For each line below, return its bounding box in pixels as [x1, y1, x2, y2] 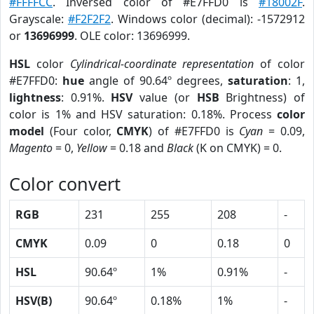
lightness [9, 90, 61, 105]
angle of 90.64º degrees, [84, 73, 228, 88]
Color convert [9, 172, 121, 196]
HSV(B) [15, 293, 52, 308]
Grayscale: [9, 11, 68, 27]
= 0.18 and [107, 140, 167, 156]
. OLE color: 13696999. [74, 28, 190, 43]
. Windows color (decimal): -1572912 [110, 11, 306, 27]
